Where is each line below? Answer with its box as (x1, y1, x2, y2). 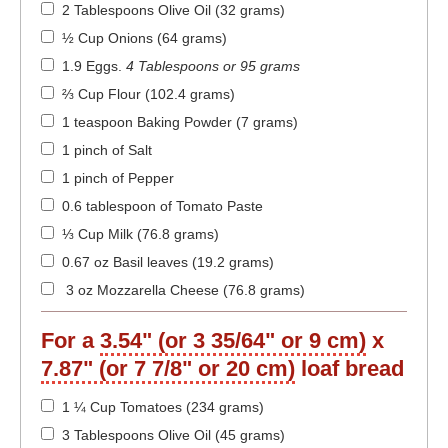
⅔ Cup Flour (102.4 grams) (62, 86, 235, 103)
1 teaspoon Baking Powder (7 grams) (62, 114, 298, 131)
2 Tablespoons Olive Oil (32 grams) (62, 2, 285, 19)
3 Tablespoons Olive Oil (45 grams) (62, 427, 285, 444)
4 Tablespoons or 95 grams (126, 58, 300, 75)
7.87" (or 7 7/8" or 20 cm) (41, 356, 295, 382)
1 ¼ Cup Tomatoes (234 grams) (62, 399, 264, 416)
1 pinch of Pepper (62, 170, 174, 187)
